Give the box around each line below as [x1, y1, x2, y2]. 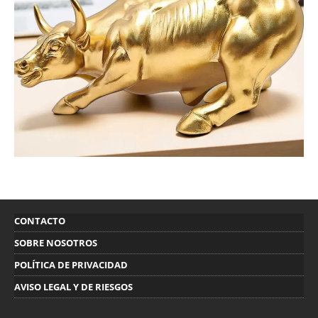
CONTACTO [14, 214, 65, 227]
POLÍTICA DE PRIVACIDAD [14, 258, 128, 271]
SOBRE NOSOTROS [14, 236, 97, 249]
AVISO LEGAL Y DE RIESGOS [14, 280, 133, 293]
